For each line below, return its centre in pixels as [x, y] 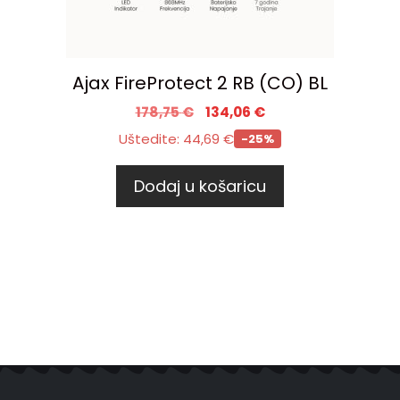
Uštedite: [151, 138]
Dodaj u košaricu [200, 186]
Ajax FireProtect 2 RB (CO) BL [200, 83]
